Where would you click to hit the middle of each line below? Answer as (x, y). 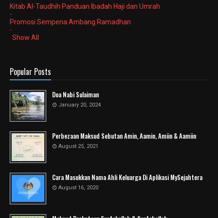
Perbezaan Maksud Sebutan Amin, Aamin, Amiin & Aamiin (124, 136)
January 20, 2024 (80, 105)
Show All (26, 37)
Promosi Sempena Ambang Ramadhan (70, 22)
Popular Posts (30, 72)
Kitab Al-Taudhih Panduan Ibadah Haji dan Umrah (85, 6)
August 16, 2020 (78, 188)
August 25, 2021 (78, 146)
